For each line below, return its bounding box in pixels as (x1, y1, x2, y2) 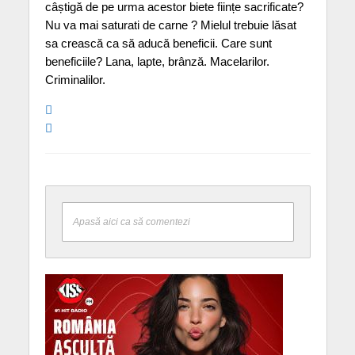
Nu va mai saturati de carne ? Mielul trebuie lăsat (44, 17, 296, 32)
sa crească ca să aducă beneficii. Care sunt (44, 36, 272, 50)
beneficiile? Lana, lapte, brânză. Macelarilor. (44, 54, 269, 68)
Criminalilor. (44, 72, 105, 86)
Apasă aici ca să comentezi (72, 216, 190, 227)
